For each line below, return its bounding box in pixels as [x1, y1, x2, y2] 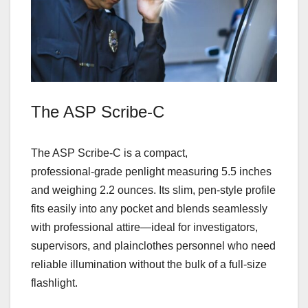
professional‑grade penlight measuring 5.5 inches [31, 166, 272, 178]
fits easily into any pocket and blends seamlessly [31, 203, 267, 215]
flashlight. [31, 277, 78, 289]
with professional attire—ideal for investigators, [31, 221, 258, 234]
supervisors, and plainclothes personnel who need [31, 240, 276, 252]
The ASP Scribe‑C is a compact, [31, 147, 188, 159]
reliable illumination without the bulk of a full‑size [31, 258, 267, 271]
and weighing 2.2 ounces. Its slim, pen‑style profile [31, 184, 276, 197]
